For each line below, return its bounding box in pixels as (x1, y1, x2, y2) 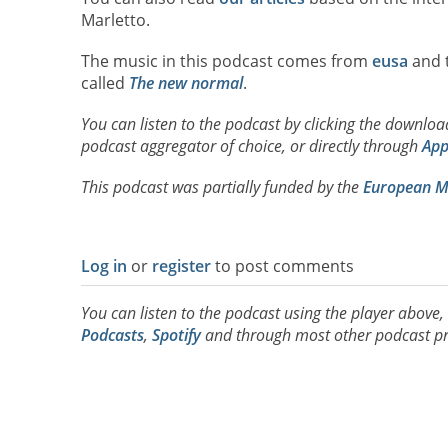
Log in (80, 255, 127, 278)
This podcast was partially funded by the (80, 176, 363, 199)
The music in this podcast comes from (80, 49, 372, 72)
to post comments (210, 255, 354, 278)
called (80, 71, 129, 94)
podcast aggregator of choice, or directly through (80, 134, 422, 157)
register (151, 255, 211, 278)
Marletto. (80, 8, 150, 31)
